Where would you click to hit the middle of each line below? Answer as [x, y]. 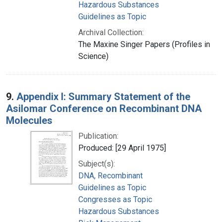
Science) [93, 56]
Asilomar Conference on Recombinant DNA [104, 108]
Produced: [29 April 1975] [122, 148]
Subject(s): [97, 164]
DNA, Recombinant [111, 175]
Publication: [98, 136]
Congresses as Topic [115, 199]
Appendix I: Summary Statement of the [103, 96]
